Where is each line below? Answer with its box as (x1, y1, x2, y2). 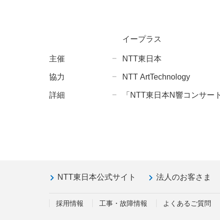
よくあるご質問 (163, 199, 211, 207)
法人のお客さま (156, 173, 211, 181)
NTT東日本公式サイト (57, 173, 136, 181)
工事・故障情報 (99, 199, 147, 207)
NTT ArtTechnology (122, 73, 190, 81)
